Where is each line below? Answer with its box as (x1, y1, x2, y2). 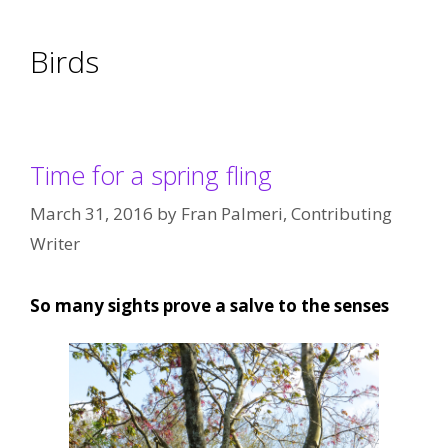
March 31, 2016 (30, 201, 153, 225)
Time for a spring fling (30, 158, 272, 193)
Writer (30, 231, 80, 255)
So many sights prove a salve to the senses (30, 293, 389, 317)
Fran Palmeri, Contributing (181, 201, 392, 225)
